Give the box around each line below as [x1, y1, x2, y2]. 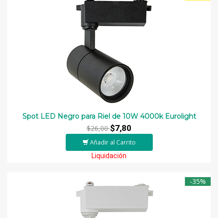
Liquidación [91, 151, 127, 160]
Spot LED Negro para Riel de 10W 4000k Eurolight [22, 111, 196, 121]
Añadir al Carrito [90, 138, 136, 146]
